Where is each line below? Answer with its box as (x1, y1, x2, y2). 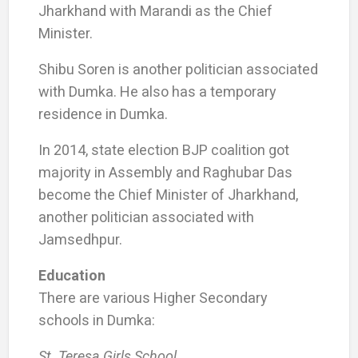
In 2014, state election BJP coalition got (38, 141, 289, 158)
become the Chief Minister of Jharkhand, (38, 185, 298, 203)
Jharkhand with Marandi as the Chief (38, 2, 272, 19)
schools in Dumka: (38, 311, 155, 328)
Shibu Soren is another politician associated (38, 60, 318, 78)
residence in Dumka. (38, 105, 168, 122)
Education (38, 266, 105, 284)
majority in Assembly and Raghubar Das (38, 163, 292, 181)
